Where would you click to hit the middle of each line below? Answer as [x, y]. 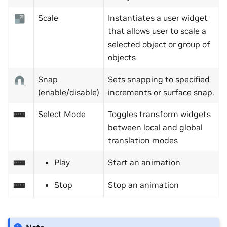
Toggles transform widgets [159, 114]
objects [122, 58]
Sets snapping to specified [159, 79]
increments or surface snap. [161, 92]
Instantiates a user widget [158, 18]
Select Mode [62, 114]
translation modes [143, 141]
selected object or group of [159, 44]
